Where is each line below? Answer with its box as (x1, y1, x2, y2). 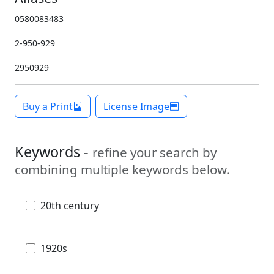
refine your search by (92, 144, 217, 161)
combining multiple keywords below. (15, 161, 230, 179)
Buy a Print (23, 100, 73, 114)
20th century (40, 199, 99, 213)
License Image (103, 100, 169, 114)
